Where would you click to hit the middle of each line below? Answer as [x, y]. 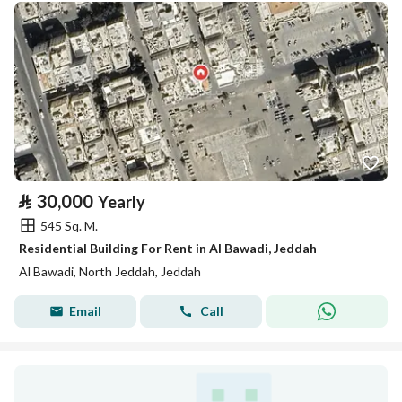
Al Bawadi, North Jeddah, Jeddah [110, 271]
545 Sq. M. [69, 225]
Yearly [122, 202]
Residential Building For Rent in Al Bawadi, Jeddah [168, 248]
